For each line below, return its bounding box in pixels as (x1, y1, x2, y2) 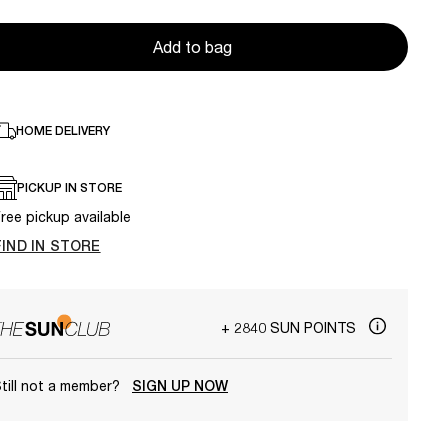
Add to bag (152, 37, 232, 57)
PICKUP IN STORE (17, 181, 122, 196)
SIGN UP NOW (132, 377, 228, 394)
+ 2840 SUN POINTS (221, 318, 360, 336)
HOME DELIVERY (16, 124, 110, 139)
